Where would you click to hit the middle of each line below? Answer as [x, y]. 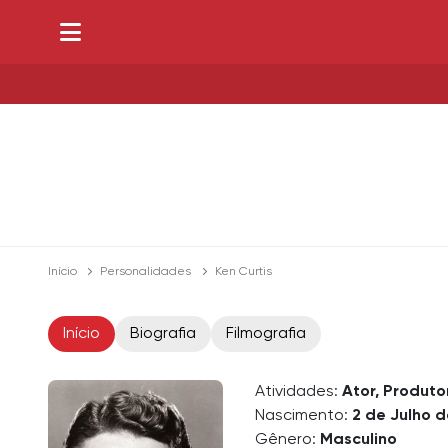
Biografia [163, 334]
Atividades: [298, 392]
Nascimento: [303, 416]
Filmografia [266, 334]
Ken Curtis [243, 272]
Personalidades [146, 272]
